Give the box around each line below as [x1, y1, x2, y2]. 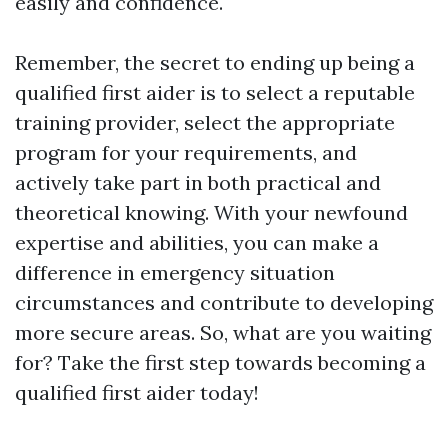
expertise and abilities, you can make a [15, 230, 379, 256]
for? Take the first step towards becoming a [15, 350, 426, 376]
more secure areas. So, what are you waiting [15, 320, 431, 346]
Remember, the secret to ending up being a [15, 50, 415, 76]
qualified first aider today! [15, 380, 259, 406]
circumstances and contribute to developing [15, 290, 433, 316]
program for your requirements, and [15, 140, 357, 166]
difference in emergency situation [15, 260, 335, 286]
